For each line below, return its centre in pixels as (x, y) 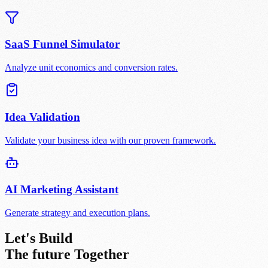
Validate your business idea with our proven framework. (110, 140)
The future (38, 254)
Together (102, 254)
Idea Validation (42, 117)
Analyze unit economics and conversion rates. (91, 68)
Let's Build (39, 238)
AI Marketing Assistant (62, 190)
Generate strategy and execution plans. (77, 213)
